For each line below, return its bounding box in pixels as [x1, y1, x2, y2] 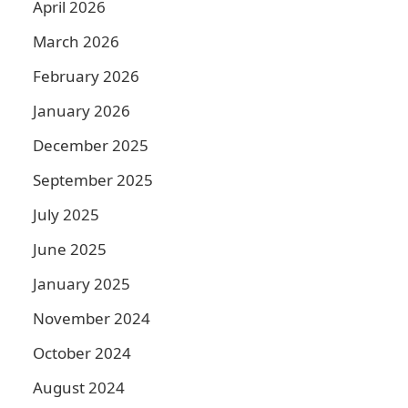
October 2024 [33, 342, 131, 363]
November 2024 [33, 308, 150, 329]
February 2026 [33, 66, 139, 87]
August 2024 [33, 377, 125, 398]
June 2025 [33, 239, 107, 260]
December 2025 [33, 135, 148, 156]
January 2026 [33, 100, 130, 121]
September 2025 [33, 169, 153, 190]
